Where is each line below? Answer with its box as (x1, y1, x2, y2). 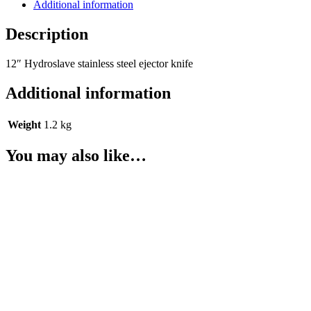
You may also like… (6, 146, 146, 165)
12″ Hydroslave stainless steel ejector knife (6, 57, 193, 69)
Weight (8, 118, 41, 131)
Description (6, 24, 88, 43)
